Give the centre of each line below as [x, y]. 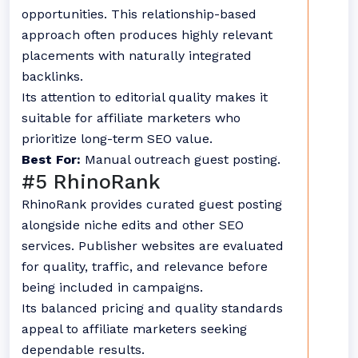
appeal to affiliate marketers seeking [134, 329]
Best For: [51, 159]
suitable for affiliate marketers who [131, 118]
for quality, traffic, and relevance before [145, 267]
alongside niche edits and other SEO [133, 225]
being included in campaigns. [112, 287]
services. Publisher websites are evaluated [153, 246]
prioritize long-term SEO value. [117, 139]
